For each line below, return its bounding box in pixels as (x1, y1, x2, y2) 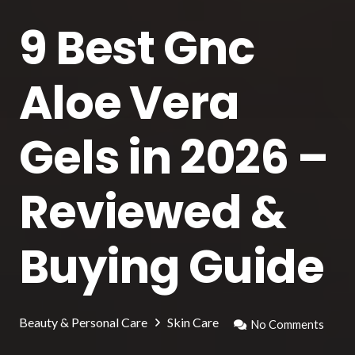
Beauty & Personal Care (19, 315, 147, 330)
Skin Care (167, 315, 219, 330)
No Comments (251, 318, 325, 331)
